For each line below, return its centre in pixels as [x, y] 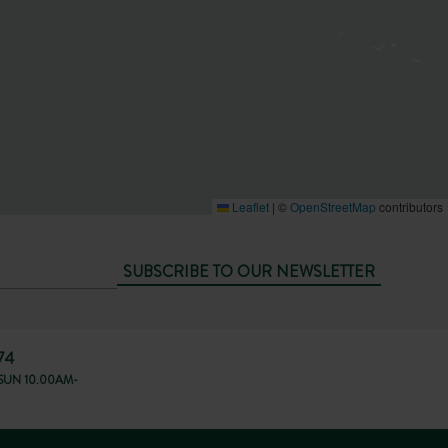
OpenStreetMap [333, 206]
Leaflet [249, 206]
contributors [409, 206]
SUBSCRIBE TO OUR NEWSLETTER [248, 271]
